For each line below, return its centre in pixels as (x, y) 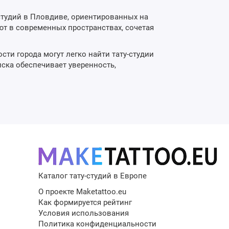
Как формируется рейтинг (85, 203)
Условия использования (84, 213)
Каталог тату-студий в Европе (93, 176)
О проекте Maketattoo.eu (83, 192)
